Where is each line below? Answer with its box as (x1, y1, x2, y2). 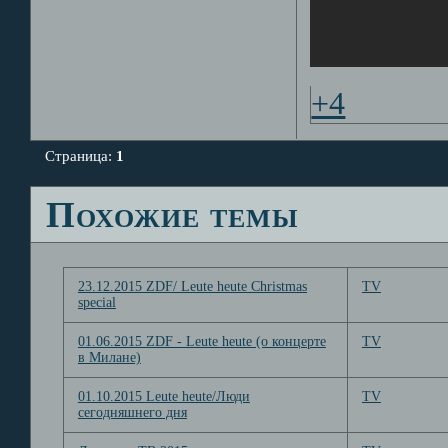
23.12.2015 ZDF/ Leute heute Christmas (77, 278, 307, 294)
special (77, 294, 116, 310)
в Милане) (77, 349, 141, 365)
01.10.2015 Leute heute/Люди (77, 388, 250, 404)
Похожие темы (46, 194, 300, 236)
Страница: (45, 146, 117, 164)
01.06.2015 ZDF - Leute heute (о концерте (77, 333, 326, 349)
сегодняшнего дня (77, 404, 187, 420)
